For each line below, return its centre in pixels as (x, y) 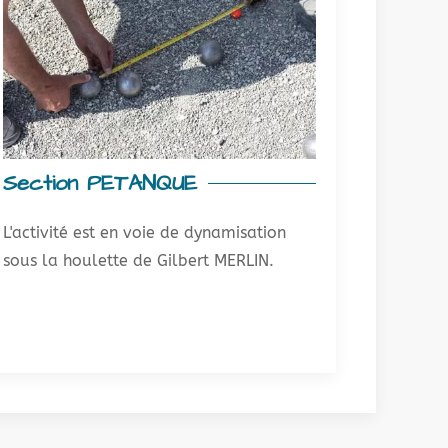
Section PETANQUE (99, 183)
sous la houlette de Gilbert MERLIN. (138, 260)
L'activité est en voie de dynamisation (144, 232)
